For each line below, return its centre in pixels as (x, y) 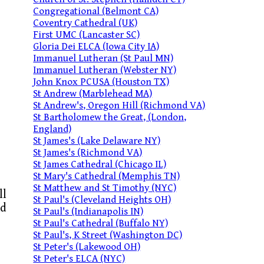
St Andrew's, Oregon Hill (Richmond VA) (119, 105)
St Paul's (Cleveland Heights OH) (102, 200)
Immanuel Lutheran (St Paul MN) (103, 58)
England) (52, 129)
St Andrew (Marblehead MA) (93, 94)
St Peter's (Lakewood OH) (87, 247)
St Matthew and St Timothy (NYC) (105, 188)
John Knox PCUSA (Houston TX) (101, 82)
